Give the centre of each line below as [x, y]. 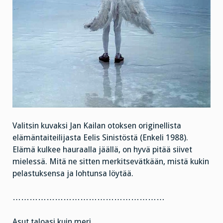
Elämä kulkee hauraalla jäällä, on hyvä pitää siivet [102, 149]
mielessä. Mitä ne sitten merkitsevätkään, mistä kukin [111, 161]
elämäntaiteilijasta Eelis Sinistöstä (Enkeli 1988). [100, 137]
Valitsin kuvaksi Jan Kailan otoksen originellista [97, 125]
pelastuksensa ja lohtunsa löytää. [73, 173]
